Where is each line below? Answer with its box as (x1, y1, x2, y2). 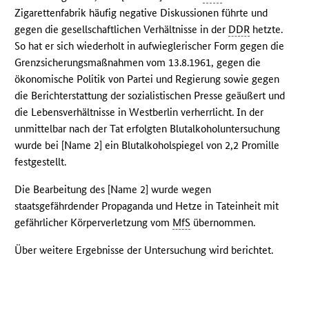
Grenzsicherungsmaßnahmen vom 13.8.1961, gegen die (14, 56, 261, 70)
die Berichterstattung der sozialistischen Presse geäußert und (14, 89, 286, 103)
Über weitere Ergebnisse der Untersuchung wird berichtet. (14, 243, 274, 257)
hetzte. (250, 23, 283, 37)
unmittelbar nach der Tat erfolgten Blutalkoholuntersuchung (14, 122, 281, 136)
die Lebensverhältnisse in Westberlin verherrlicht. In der (14, 106, 264, 119)
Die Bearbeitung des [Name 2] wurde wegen (14, 183, 212, 197)
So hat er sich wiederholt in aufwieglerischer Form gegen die (14, 39, 285, 53)
